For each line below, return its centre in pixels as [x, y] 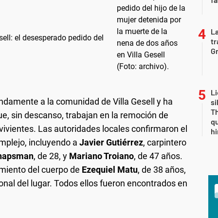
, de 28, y [51, 156]
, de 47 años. [158, 156]
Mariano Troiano [101, 156]
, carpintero [165, 142]
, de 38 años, [162, 169]
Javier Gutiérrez [111, 142]
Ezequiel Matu [110, 169]
